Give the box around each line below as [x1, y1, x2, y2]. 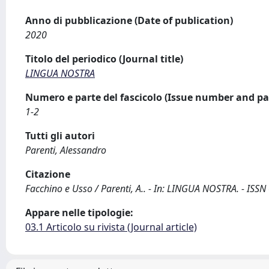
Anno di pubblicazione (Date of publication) [25, 14, 233, 27]
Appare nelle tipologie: [25, 206, 133, 219]
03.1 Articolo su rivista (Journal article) [25, 220, 197, 234]
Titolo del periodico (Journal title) [25, 52, 183, 65]
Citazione [25, 168, 70, 181]
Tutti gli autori [25, 129, 95, 142]
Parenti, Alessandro [25, 144, 106, 157]
